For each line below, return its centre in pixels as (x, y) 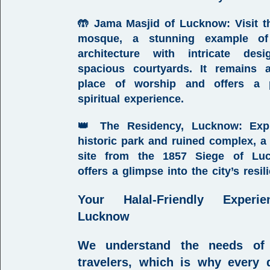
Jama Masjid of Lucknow (160, 24)
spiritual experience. (131, 99)
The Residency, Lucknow (169, 126)
